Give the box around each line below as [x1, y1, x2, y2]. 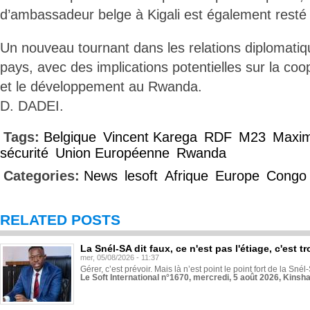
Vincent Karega [103, 129, 197, 145]
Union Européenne [55, 145, 170, 161]
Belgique [44, 129, 96, 145]
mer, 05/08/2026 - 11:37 [80, 253, 159, 262]
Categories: [3, 168, 84, 183]
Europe [215, 168, 259, 183]
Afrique [165, 168, 208, 183]
